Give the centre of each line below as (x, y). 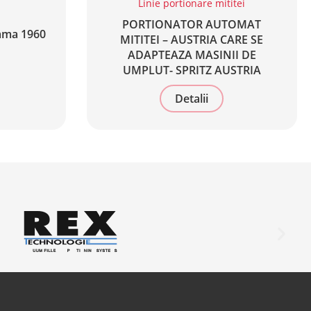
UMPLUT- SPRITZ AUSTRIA (192, 70)
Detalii (192, 99)
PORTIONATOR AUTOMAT (192, 25)
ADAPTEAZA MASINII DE (192, 55)
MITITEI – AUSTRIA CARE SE (192, 40)
